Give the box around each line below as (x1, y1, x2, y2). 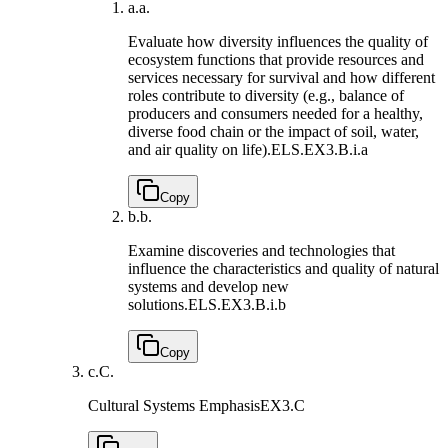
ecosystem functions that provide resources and (128, 51, 424, 69)
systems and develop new (128, 278, 289, 296)
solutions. (128, 296, 188, 314)
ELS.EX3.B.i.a (271, 141, 368, 159)
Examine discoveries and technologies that (128, 242, 395, 260)
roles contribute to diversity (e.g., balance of (128, 87, 404, 105)
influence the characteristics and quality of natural (128, 260, 439, 278)
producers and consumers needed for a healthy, (128, 105, 423, 123)
